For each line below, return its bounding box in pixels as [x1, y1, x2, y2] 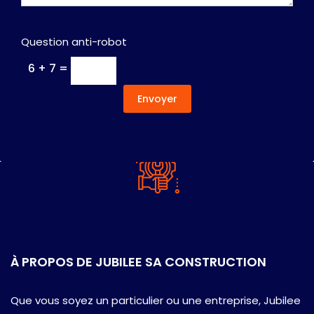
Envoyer [137, 91, 177, 106]
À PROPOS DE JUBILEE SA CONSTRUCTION [11, 252, 266, 271]
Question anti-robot [21, 34, 127, 50]
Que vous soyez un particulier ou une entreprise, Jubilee [11, 292, 301, 308]
